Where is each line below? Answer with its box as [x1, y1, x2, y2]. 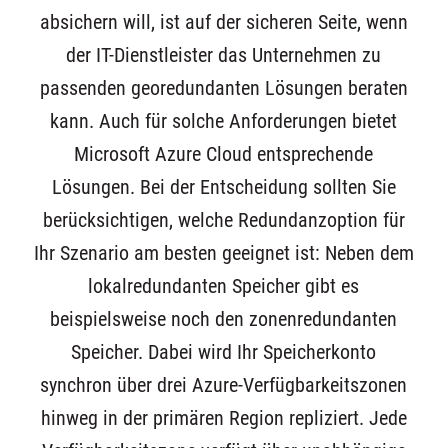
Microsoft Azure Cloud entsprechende [74, 143, 374, 167]
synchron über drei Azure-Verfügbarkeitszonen [40, 374, 408, 398]
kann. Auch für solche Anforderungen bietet [50, 110, 398, 134]
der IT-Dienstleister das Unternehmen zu [66, 44, 382, 68]
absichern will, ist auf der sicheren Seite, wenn [39, 11, 408, 35]
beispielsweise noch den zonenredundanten [50, 308, 398, 332]
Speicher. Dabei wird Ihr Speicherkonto [71, 341, 377, 365]
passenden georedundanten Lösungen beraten [39, 77, 408, 101]
